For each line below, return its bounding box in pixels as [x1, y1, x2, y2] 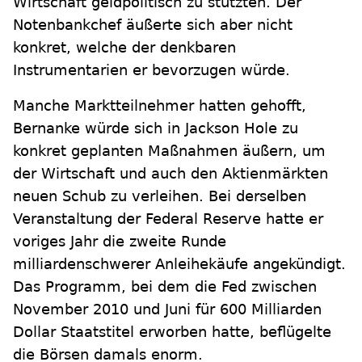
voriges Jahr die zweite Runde [13, 233, 226, 250]
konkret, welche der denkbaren [13, 39, 236, 56]
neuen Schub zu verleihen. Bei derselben [13, 187, 306, 204]
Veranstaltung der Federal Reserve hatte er [13, 210, 323, 227]
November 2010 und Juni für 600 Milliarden [13, 301, 322, 318]
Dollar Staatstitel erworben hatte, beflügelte [13, 323, 331, 340]
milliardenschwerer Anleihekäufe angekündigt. [13, 255, 346, 272]
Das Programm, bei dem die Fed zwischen [13, 278, 317, 295]
